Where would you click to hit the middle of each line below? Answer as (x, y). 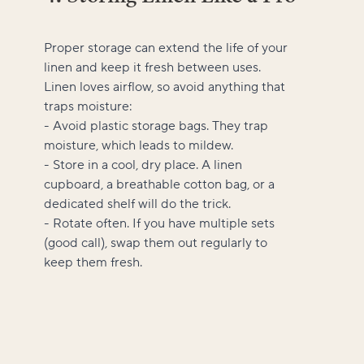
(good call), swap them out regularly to (156, 243)
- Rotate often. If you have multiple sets (159, 223)
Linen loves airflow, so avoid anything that (165, 87)
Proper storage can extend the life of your (166, 48)
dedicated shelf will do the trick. (137, 204)
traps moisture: (88, 106)
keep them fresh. (93, 262)
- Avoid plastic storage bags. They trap (156, 126)
